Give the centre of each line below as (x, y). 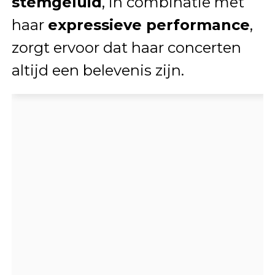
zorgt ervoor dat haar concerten (126, 48)
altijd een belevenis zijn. (98, 71)
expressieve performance (149, 25)
